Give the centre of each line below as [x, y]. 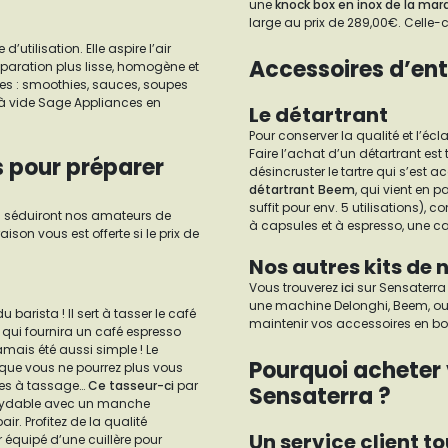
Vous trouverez [295, 287]
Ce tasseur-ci [132, 385]
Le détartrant [318, 115]
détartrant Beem [302, 189]
